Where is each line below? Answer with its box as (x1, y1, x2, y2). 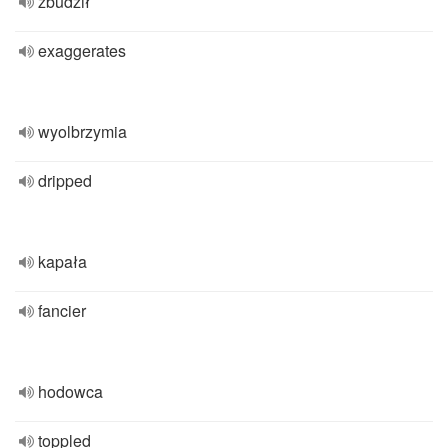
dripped (38, 169, 92, 192)
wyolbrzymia (38, 120, 127, 143)
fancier (38, 299, 86, 322)
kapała (38, 250, 87, 273)
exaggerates (38, 39, 126, 62)
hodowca (38, 380, 103, 403)
